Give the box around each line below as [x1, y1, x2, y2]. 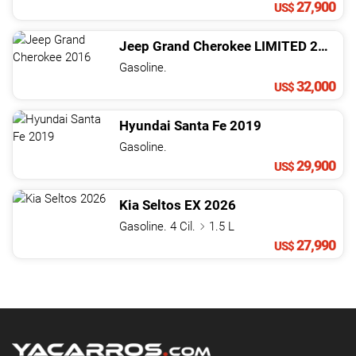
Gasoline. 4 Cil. [119, 219, 199, 234]
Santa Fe [174, 118, 226, 134]
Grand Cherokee [153, 38, 251, 55]
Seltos [142, 197, 181, 214]
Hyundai [119, 118, 171, 134]
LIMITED [254, 38, 307, 55]
